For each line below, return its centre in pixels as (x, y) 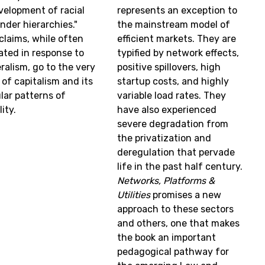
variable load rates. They (172, 95)
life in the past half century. (180, 166)
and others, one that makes (179, 223)
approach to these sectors (176, 209)
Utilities (134, 195)
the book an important (167, 237)
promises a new (186, 195)
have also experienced (167, 109)
